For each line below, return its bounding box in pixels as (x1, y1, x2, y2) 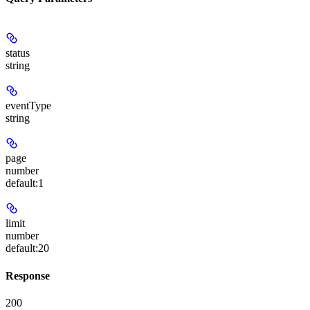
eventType (6, 100, 51, 112)
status (6, 47, 30, 60)
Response (6, 269, 50, 282)
